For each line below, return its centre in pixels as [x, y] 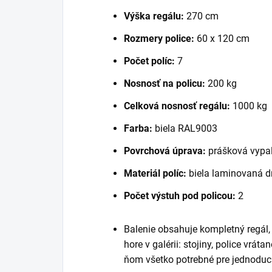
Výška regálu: [154, 16]
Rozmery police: [159, 38]
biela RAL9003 [185, 128]
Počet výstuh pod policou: [180, 195]
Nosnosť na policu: [165, 83]
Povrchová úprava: [165, 151]
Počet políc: [149, 61]
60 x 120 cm [222, 38]
